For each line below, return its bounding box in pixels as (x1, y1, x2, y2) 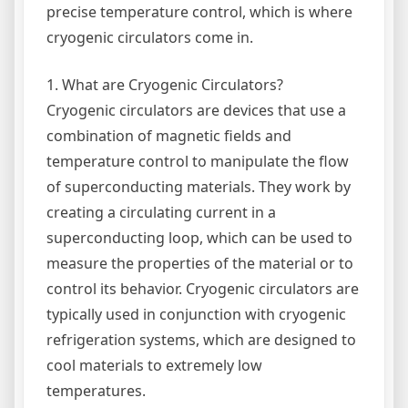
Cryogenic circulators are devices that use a (46, 99, 346, 120)
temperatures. (46, 380, 146, 401)
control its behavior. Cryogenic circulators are (46, 278, 359, 299)
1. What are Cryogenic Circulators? (46, 74, 283, 95)
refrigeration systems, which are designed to (46, 329, 356, 350)
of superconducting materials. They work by (46, 176, 351, 197)
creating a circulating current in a (46, 201, 276, 222)
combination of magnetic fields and (46, 125, 291, 146)
